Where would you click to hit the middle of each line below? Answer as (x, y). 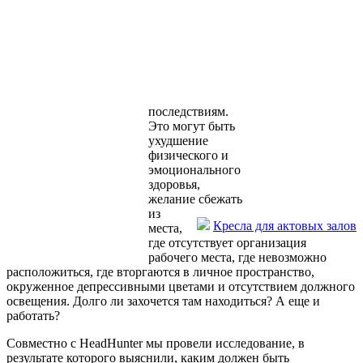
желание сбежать (195, 199)
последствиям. (188, 112)
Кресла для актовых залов (285, 226)
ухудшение (178, 141)
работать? (33, 316)
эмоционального (194, 170)
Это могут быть (192, 126)
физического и (188, 156)
